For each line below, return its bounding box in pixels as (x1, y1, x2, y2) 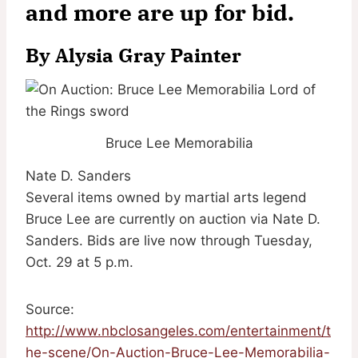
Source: (26, 301, 74, 318)
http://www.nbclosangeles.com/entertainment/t (26, 323, 331, 340)
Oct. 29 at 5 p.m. (26, 254, 133, 271)
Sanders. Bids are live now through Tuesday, (26, 233, 312, 249)
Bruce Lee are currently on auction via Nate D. (26, 211, 320, 228)
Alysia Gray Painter (55, 42, 241, 68)
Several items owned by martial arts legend (26, 189, 307, 206)
